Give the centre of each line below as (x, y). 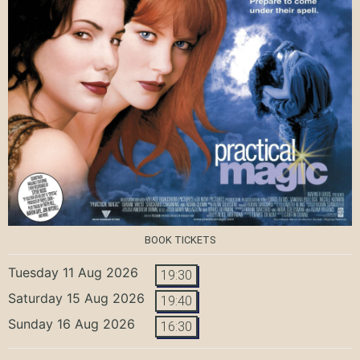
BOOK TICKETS (180, 239)
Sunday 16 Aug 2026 (72, 323)
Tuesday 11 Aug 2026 (73, 272)
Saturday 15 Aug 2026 (76, 298)
